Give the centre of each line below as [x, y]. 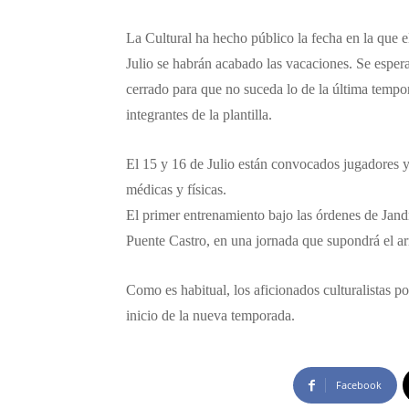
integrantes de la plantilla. [199, 115]
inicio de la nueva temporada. [210, 315]
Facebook [358, 385]
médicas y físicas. [176, 189]
